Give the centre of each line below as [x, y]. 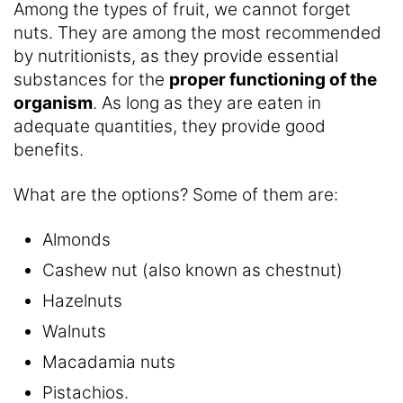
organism [53, 103]
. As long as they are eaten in [207, 103]
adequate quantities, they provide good [170, 127]
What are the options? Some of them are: [176, 195]
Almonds [76, 240]
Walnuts [74, 332]
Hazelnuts [82, 301]
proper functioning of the [273, 80]
